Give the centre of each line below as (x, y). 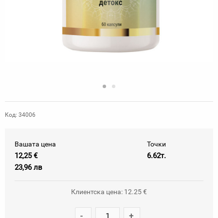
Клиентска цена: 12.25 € (109, 192)
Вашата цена (35, 144)
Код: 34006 (20, 115)
